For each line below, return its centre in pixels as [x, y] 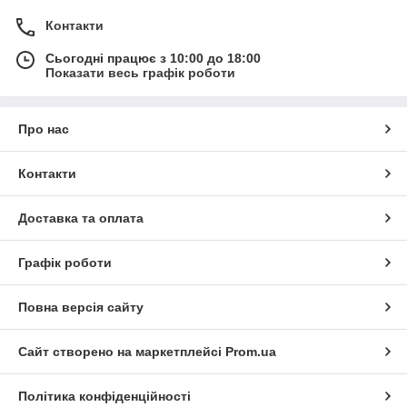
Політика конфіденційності [104, 397]
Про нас [44, 129]
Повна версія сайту [81, 308]
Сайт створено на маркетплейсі [122, 352]
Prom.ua [251, 352]
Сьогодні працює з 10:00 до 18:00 [153, 59]
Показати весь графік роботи [140, 73]
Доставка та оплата [81, 218]
